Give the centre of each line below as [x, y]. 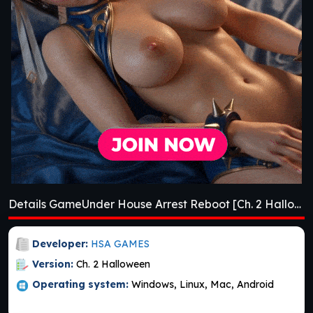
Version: [53, 264]
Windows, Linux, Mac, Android [203, 285]
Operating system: [80, 285]
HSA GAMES [120, 243]
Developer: [60, 243]
